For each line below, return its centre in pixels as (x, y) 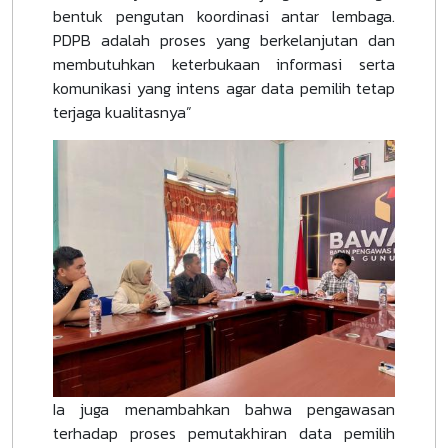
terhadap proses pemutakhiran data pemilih (224, 432)
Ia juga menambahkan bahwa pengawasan (224, 408)
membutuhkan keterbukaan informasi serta (224, 64)
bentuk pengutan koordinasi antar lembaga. (224, 16)
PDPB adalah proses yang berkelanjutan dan (224, 40)
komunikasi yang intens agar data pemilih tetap (224, 88)
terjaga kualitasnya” (122, 112)
